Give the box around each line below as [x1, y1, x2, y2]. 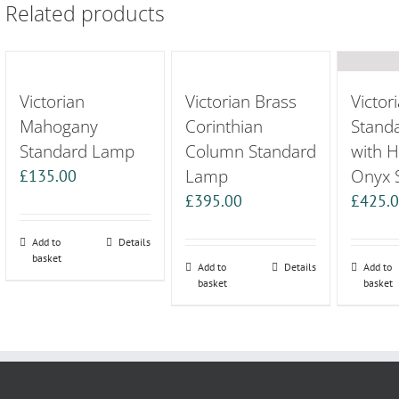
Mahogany [19, 113, 98, 138]
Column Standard [185, 138, 317, 163]
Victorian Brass [185, 88, 297, 113]
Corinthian [185, 113, 264, 138]
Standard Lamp [19, 138, 134, 163]
